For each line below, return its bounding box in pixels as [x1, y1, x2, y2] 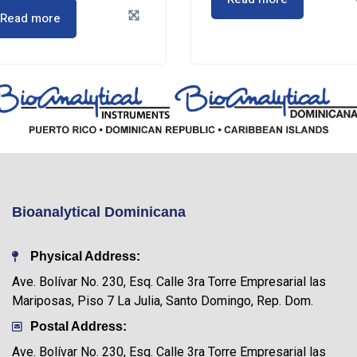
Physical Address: [29, 249, 140, 263]
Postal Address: [29, 319, 127, 333]
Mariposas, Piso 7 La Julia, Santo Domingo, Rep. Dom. [12, 292, 314, 308]
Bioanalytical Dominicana [12, 203, 186, 220]
